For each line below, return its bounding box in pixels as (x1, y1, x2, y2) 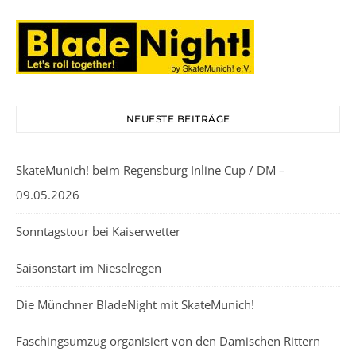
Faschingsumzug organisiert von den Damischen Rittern (16, 333, 320, 350)
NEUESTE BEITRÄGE (126, 113, 230, 126)
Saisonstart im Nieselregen (16, 260, 161, 277)
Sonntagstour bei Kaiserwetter (16, 223, 180, 240)
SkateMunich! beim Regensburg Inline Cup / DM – (16, 162, 285, 179)
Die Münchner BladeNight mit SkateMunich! (16, 296, 254, 313)
